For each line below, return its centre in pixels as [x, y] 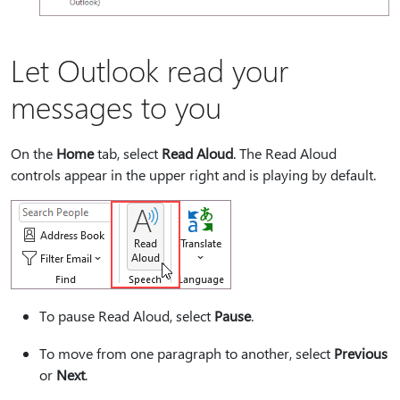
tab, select [128, 153]
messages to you [116, 106]
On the [33, 153]
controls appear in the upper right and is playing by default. [193, 174]
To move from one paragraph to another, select [187, 353]
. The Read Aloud [285, 153]
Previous [361, 353]
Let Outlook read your [150, 69]
